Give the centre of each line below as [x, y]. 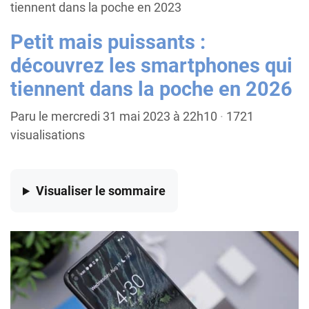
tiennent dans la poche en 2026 [151, 89]
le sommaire [131, 191]
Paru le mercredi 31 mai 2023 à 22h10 [114, 117]
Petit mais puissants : [108, 42]
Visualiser [66, 191]
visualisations [48, 135]
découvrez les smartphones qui [151, 66]
